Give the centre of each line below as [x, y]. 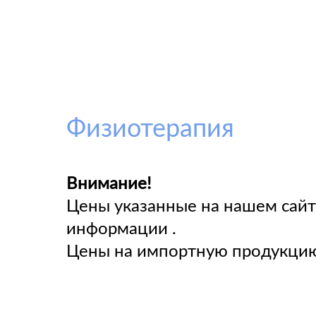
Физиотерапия [151, 129]
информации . [122, 229]
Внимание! [109, 184]
